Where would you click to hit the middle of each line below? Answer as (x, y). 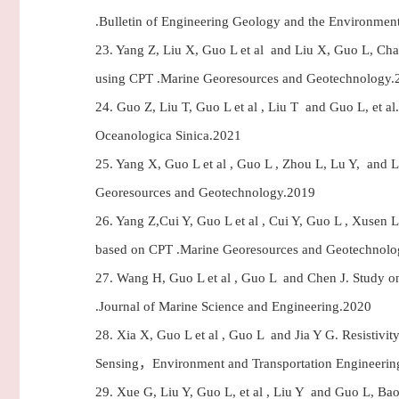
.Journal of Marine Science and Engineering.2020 (233, 306)
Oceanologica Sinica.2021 (168, 135)
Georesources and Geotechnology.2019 (205, 192)
